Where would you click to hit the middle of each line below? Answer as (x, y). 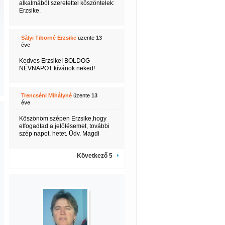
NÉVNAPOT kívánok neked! (57, 68)
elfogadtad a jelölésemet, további (64, 126)
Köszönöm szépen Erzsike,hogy (63, 119)
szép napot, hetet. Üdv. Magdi (59, 134)
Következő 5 (94, 156)
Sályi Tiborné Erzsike (48, 38)
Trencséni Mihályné (46, 95)
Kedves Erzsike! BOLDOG (54, 61)
